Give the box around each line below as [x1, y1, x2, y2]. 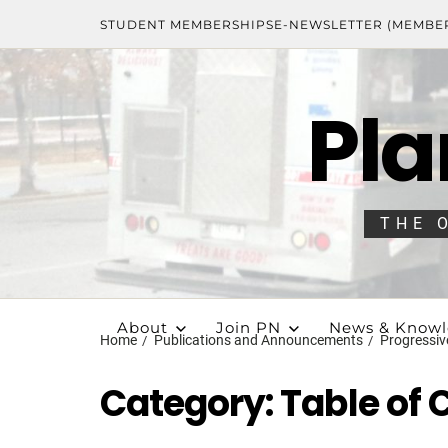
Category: [100, 378, 281, 429]
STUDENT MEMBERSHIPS [100, 16, 274, 32]
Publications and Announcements [154, 332, 363, 348]
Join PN [215, 318, 281, 337]
